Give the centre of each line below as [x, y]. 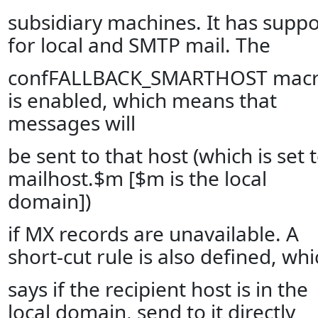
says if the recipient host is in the [158, 289]
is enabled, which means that [142, 100]
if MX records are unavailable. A [153, 234]
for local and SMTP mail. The [139, 45]
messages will [71, 123]
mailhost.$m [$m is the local [137, 178]
